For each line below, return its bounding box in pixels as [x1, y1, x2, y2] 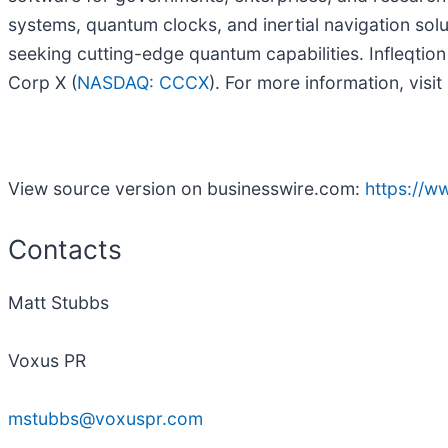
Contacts [8, 232, 122, 265]
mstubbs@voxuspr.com [8, 408, 203, 430]
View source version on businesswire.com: [8, 177, 365, 199]
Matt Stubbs [8, 292, 109, 314]
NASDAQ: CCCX [77, 71, 209, 93]
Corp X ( [8, 71, 77, 93]
